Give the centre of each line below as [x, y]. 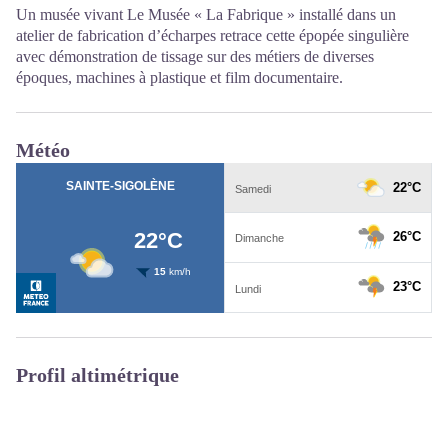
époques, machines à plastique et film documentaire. [179, 77]
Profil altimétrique [97, 375]
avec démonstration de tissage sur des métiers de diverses [195, 56]
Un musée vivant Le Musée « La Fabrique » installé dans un [206, 14]
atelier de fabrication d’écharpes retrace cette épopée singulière [212, 35]
